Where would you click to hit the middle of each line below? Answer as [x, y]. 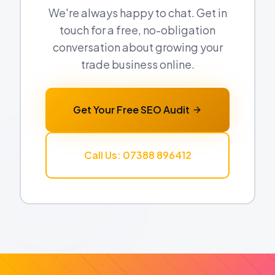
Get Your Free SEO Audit [131, 110]
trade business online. [137, 64]
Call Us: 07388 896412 [137, 155]
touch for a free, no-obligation [137, 30]
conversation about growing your [137, 47]
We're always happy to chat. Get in [137, 13]
